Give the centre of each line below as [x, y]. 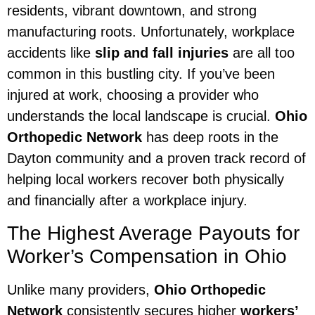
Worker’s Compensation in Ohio [147, 256]
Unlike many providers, [81, 289]
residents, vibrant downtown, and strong [132, 11]
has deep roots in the [210, 137]
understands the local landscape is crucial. [141, 116]
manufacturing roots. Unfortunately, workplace [151, 32]
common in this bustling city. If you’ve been [141, 74]
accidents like [51, 53]
